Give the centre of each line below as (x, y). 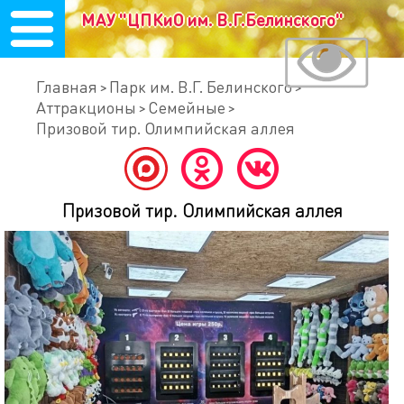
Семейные (187, 107)
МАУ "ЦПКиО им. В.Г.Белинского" (212, 19)
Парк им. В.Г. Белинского (201, 86)
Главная (67, 86)
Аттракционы (86, 107)
